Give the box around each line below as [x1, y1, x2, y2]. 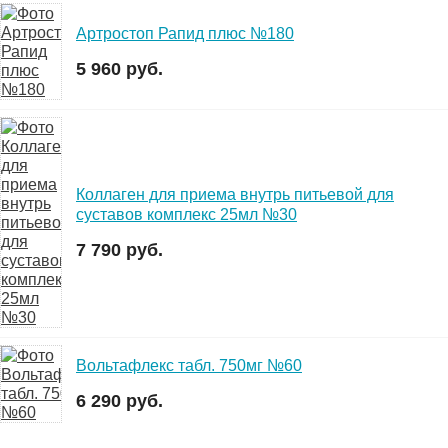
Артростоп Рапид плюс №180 [76, 24, 294, 42]
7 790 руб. [76, 239, 163, 260]
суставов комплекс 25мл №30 [76, 205, 297, 223]
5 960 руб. [76, 58, 163, 79]
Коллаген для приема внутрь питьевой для [76, 185, 394, 203]
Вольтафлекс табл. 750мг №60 [76, 357, 302, 375]
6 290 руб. [76, 391, 163, 412]
